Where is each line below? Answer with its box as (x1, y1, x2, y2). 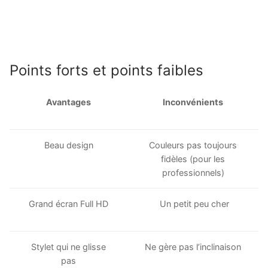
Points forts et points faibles (10, 62, 203, 80)
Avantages (46, 97, 91, 108)
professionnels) (162, 167, 224, 178)
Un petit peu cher (157, 199, 229, 209)
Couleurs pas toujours (149, 140, 237, 151)
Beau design (44, 140, 93, 151)
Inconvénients (163, 97, 223, 108)
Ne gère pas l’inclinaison (145, 242, 241, 252)
